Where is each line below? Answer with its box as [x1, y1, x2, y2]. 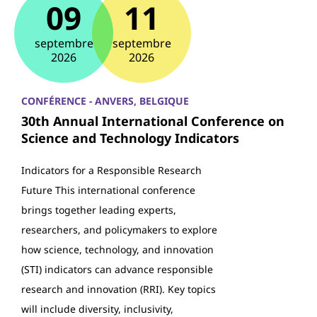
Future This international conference [21, 183, 195, 197]
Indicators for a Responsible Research [21, 163, 202, 177]
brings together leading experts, [21, 203, 176, 217]
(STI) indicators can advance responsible [21, 263, 213, 276]
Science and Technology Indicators [21, 129, 239, 146]
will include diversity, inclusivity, [21, 302, 173, 316]
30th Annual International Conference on [21, 113, 284, 129]
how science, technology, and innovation [21, 243, 214, 256]
